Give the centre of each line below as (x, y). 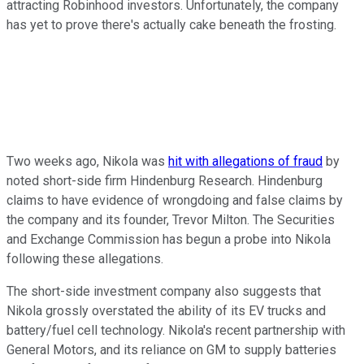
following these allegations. (87, 258)
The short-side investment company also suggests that (164, 291)
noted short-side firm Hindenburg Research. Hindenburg (165, 180)
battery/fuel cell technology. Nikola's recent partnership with (176, 330)
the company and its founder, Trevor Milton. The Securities (171, 219)
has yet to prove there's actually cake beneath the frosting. (171, 24)
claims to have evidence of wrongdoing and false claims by (175, 200)
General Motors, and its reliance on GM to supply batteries (171, 349)
